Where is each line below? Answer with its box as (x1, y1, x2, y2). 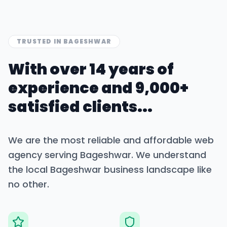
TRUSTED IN (17, 37, 64, 46)
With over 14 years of (8, 59, 174, 80)
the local (8, 163, 50, 176)
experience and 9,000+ (8, 78, 188, 99)
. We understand (131, 148, 206, 161)
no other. (8, 178, 49, 191)
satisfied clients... (8, 96, 153, 118)
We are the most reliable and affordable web (8, 134, 214, 146)
